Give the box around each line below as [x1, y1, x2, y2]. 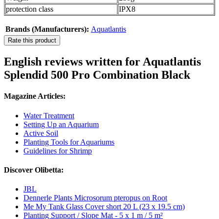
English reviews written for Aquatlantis [4, 55, 201, 68]
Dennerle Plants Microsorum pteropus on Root [23, 194, 167, 202]
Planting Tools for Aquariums [23, 137, 114, 146]
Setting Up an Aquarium [23, 120, 99, 129]
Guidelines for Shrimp [23, 146, 92, 155]
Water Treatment [23, 111, 74, 120]
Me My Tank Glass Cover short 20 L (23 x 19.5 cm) [23, 202, 185, 211]
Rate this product [8, 37, 56, 44]
